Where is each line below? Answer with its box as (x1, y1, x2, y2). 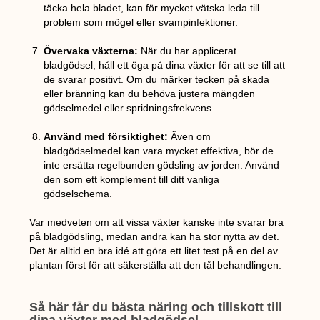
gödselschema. (44, 188, 113, 200)
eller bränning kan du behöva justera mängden (44, 88, 256, 100)
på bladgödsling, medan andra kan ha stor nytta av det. (29, 231, 280, 243)
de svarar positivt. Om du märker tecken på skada (44, 74, 270, 86)
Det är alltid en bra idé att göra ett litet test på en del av (29, 245, 279, 257)
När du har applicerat (138, 45, 237, 57)
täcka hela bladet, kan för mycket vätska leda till (44, 2, 260, 14)
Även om (168, 131, 211, 143)
